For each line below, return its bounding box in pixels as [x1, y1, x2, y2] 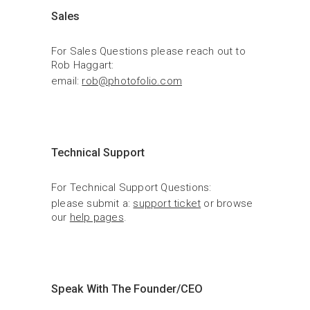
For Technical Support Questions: [51, 181, 212, 194]
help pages [69, 211, 124, 224]
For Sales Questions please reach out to [51, 45, 246, 57]
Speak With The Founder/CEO [51, 282, 203, 295]
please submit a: [51, 197, 134, 210]
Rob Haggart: [51, 59, 114, 71]
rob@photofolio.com [82, 75, 183, 87]
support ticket [133, 197, 201, 210]
